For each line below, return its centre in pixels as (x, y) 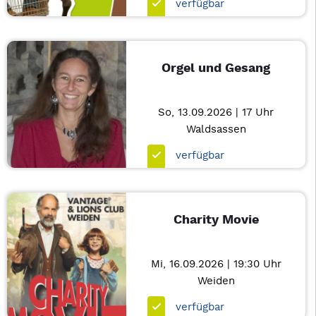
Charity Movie (216, 220)
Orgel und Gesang (216, 68)
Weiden (216, 281)
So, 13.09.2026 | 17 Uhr (216, 113)
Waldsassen (216, 129)
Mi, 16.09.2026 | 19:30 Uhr (216, 264)
